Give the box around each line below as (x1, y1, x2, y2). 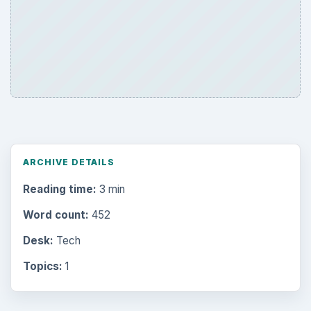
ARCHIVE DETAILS (22, 157, 115, 168)
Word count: (22, 208, 89, 221)
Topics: (22, 260, 62, 274)
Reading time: (22, 182, 96, 196)
